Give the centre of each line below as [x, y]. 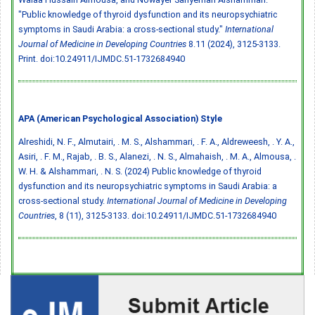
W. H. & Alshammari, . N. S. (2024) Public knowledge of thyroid [140, 171]
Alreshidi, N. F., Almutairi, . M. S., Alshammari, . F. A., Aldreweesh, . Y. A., [156, 141]
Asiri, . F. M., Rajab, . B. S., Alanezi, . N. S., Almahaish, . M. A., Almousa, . [157, 156]
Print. [29, 58]
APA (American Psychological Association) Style [120, 118]
